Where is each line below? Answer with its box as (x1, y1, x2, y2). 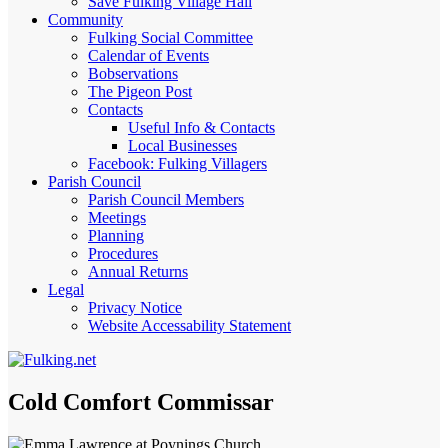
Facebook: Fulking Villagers (88, 155, 267, 172)
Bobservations (88, 65, 178, 82)
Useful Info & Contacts (128, 119, 275, 136)
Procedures (88, 245, 158, 262)
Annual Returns (88, 263, 188, 280)
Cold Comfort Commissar (8, 388, 274, 415)
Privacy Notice (88, 299, 182, 316)
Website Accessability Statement (88, 317, 291, 334)
